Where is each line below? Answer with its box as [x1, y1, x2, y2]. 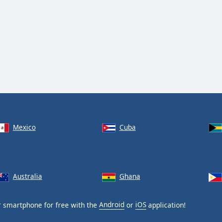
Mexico [12, 122, 36, 132]
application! [146, 200, 186, 210]
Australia [12, 171, 42, 181]
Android [99, 200, 124, 210]
